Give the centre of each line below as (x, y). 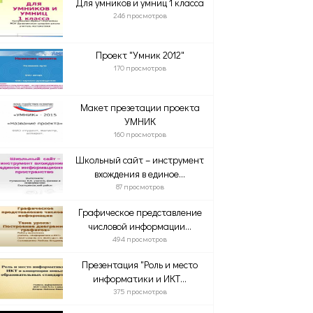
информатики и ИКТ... (140, 278)
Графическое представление (140, 212)
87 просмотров (140, 186)
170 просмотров (140, 67)
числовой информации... (140, 226)
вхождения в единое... (140, 174)
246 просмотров (140, 15)
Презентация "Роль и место (140, 264)
